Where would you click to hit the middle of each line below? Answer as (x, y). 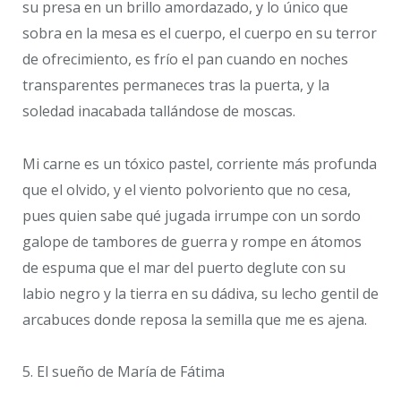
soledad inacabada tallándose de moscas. (159, 111)
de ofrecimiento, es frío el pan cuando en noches (185, 59)
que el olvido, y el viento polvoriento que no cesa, (187, 189)
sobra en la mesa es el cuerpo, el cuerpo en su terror (200, 33)
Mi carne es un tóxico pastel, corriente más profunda (200, 163)
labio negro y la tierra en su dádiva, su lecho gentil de (200, 293)
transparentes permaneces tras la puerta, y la (176, 85)
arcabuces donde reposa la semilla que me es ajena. (195, 319)
